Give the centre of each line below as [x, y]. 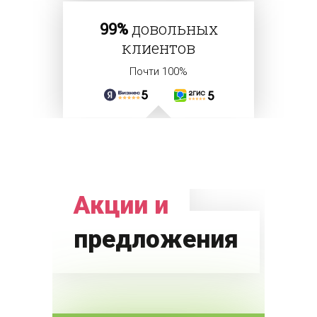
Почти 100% [158, 71]
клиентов [158, 47]
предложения [156, 239]
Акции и [121, 205]
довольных [173, 28]
